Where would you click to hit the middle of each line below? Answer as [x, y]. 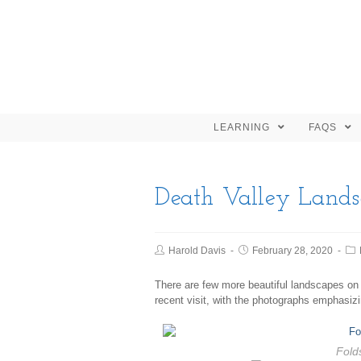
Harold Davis [197, 251]
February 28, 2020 [293, 251]
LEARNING [243, 127]
